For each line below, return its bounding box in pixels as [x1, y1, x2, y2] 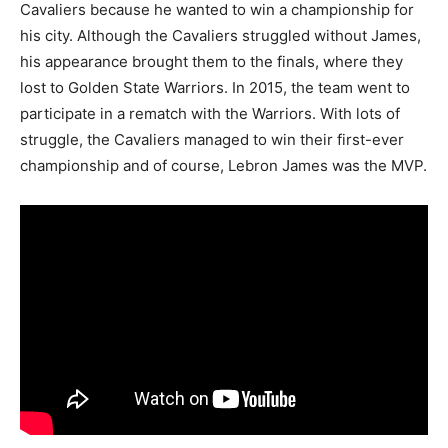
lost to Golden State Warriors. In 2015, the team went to [20, 78, 410, 98]
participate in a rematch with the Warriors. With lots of [20, 104, 400, 124]
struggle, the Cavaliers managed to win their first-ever [20, 130, 404, 150]
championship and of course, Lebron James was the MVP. [20, 156, 427, 176]
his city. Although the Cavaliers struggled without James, [20, 26, 421, 46]
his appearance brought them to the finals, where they [20, 52, 403, 72]
